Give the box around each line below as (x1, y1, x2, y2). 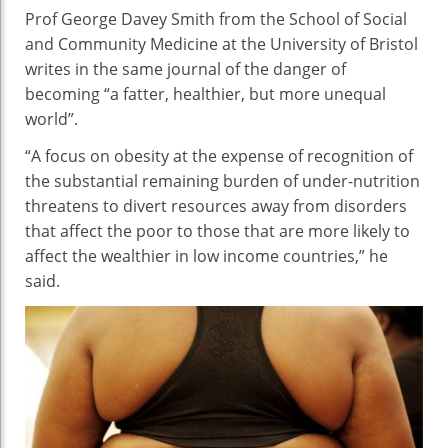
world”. (25, 108, 78, 131)
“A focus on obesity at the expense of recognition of (25, 145, 413, 168)
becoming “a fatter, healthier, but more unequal (25, 83, 386, 106)
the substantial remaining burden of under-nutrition (25, 170, 420, 193)
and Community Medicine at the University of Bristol (25, 33, 418, 56)
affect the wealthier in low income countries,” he (25, 245, 388, 268)
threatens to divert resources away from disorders (25, 195, 407, 218)
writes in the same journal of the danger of (25, 58, 346, 81)
